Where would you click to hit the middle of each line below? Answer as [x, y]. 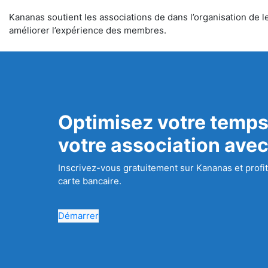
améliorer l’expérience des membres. [88, 30]
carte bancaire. [90, 181]
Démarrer [79, 216]
